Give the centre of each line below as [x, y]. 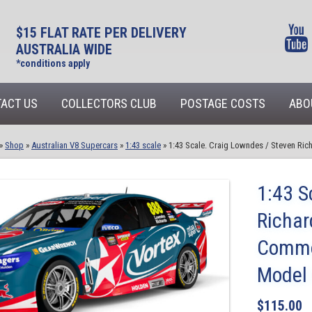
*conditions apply [53, 63]
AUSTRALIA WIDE [64, 49]
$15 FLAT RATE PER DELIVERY [101, 33]
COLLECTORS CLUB [109, 103]
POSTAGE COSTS [223, 103]
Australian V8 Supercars [75, 145]
